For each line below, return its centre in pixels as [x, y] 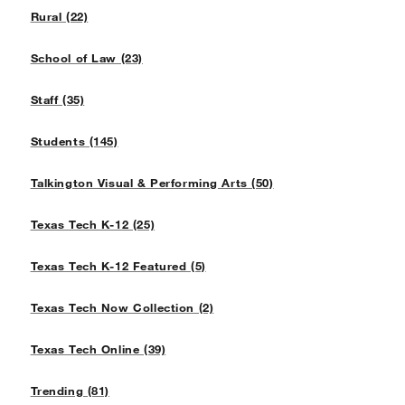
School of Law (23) [86, 58]
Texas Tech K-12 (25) [93, 225]
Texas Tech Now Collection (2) [122, 308]
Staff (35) [57, 100]
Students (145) [74, 141]
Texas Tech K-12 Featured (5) [118, 266]
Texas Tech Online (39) [98, 349]
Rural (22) [59, 17]
